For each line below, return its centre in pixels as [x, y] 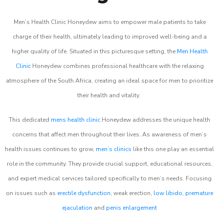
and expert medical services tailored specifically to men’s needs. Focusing [109, 178]
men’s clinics [114, 149]
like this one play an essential [173, 149]
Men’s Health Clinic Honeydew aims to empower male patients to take [109, 22]
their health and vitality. [109, 95]
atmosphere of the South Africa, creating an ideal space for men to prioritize [109, 81]
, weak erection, [132, 193]
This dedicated [30, 120]
